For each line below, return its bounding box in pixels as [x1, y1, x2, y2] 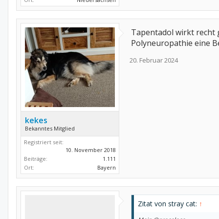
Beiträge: [24, 154, 47, 162]
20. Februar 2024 [130, 56, 178, 65]
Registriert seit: [24, 138, 64, 146]
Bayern [97, 163, 116, 171]
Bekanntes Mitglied [25, 124, 75, 132]
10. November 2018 [66, 146, 116, 153]
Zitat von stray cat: [138, 198, 199, 208]
